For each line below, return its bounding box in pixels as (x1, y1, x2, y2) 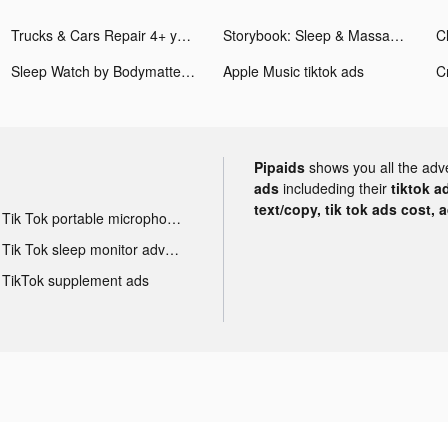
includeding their (283, 177, 391, 198)
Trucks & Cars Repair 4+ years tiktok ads (177, 24, 192, 45)
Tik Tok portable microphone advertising (166, 207, 181, 228)
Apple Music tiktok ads (223, 60, 365, 81)
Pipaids (254, 156, 305, 177)
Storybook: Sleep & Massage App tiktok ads (390, 24, 405, 45)
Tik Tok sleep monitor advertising (164, 238, 179, 259)
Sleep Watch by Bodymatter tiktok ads (181, 60, 196, 81)
